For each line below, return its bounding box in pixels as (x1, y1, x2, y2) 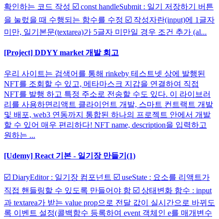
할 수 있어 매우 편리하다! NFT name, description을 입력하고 (4, 120, 207, 129)
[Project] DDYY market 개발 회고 (4, 48, 119, 57)
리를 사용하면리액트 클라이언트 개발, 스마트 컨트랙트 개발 (4, 100, 213, 109)
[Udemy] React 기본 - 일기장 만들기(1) (4, 151, 135, 160)
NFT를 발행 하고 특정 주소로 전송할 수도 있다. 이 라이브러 (4, 89, 211, 98)
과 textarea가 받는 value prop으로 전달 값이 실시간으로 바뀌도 (4, 198, 215, 207)
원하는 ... (4, 131, 35, 139)
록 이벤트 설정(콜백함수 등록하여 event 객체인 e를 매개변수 (4, 209, 212, 218)
